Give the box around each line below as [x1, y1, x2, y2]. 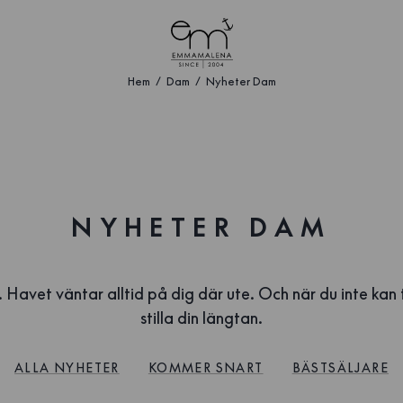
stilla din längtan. [140, 308, 263, 328]
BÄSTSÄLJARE [291, 360, 390, 376]
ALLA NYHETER [13, 360, 120, 376]
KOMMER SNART [148, 360, 264, 376]
